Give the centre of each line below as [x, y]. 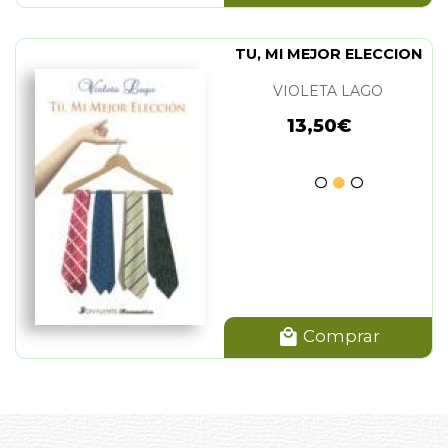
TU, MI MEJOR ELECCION [328, 53]
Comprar [339, 335]
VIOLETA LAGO [328, 90]
